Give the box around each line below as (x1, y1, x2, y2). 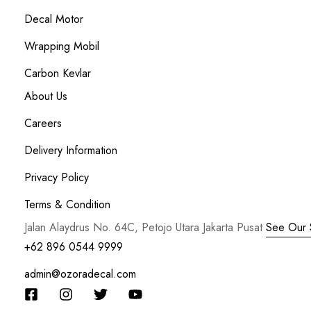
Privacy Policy (24, 169, 89, 185)
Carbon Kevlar (24, 65, 91, 81)
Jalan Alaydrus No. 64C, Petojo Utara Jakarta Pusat (24, 219, 266, 235)
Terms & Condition (24, 196, 110, 212)
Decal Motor (24, 11, 83, 27)
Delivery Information (24, 142, 117, 158)
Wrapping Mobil (24, 38, 99, 54)
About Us (24, 88, 67, 104)
